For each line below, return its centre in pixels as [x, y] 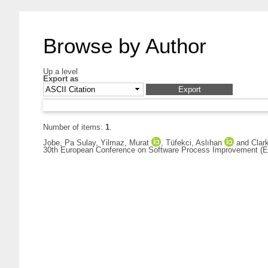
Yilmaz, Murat [125, 143]
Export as [61, 79]
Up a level [60, 71]
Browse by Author [125, 46]
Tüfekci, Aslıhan [194, 143]
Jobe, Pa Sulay [69, 143]
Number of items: [74, 127]
